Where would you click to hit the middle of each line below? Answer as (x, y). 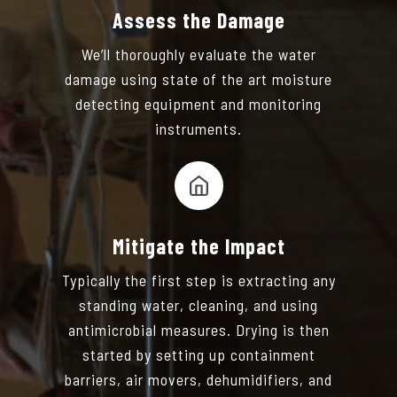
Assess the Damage (198, 19)
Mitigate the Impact (198, 245)
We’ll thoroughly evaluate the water (198, 54)
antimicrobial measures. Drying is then (198, 329)
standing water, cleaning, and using (198, 304)
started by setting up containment (198, 354)
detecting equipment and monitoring (198, 103)
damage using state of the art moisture (198, 78)
